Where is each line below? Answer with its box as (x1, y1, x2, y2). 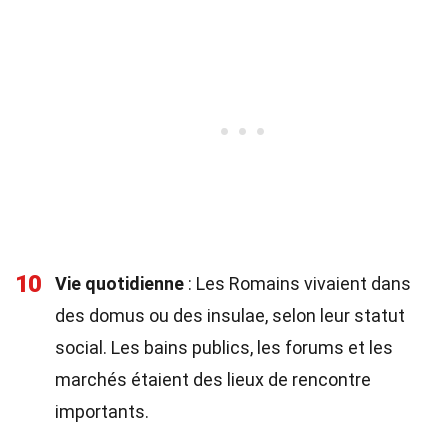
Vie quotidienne (55, 273, 184, 294)
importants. (55, 401, 149, 422)
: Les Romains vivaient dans (184, 273, 411, 294)
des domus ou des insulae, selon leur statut (55, 305, 405, 326)
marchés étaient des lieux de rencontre (55, 369, 371, 390)
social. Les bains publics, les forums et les (55, 337, 393, 358)
